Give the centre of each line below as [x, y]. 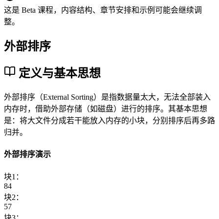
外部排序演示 [27, 154]
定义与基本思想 [60, 74]
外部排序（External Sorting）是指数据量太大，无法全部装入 [107, 97]
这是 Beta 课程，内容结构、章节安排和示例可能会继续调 [103, 10]
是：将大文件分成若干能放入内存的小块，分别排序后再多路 [109, 121]
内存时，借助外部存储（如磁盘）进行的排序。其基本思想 [106, 109]
